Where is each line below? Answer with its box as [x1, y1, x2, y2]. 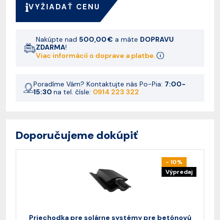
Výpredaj [165, 168, 192, 176]
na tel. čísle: [54, 87, 93, 96]
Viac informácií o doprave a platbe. [36, 51, 157, 60]
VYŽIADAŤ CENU [28, 2, 101, 12]
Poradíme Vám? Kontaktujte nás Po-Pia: [33, 80, 165, 88]
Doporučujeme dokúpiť [16, 128, 138, 142]
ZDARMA [36, 43, 65, 52]
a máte [113, 35, 140, 44]
